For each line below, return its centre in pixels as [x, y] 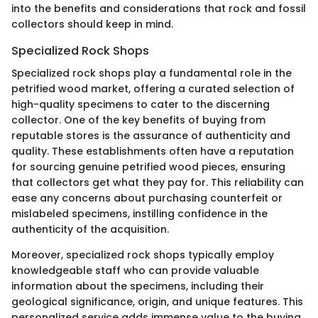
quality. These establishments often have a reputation [153, 151]
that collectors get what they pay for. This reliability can [158, 182]
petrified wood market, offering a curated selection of [153, 88]
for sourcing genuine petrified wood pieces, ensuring [148, 166]
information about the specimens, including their [138, 286]
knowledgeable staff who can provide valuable [135, 270]
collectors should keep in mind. [92, 24]
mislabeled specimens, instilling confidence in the [139, 213]
